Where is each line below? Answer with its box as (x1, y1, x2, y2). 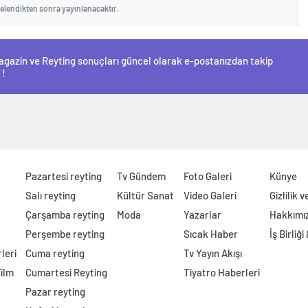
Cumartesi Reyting (25, 266, 108, 278)
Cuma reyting (25, 247, 85, 259)
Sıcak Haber (184, 228, 239, 240)
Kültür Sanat (117, 189, 175, 201)
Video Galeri (184, 189, 237, 201)
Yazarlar (184, 208, 222, 221)
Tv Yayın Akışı (184, 247, 243, 259)
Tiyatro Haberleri (184, 266, 261, 278)
